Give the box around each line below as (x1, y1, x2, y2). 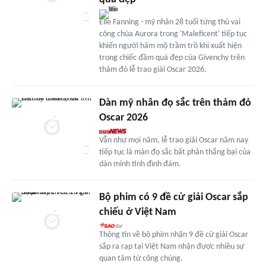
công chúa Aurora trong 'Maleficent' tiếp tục (99, 29, 247, 39)
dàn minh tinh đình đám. (99, 159, 181, 169)
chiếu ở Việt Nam (99, 206, 176, 218)
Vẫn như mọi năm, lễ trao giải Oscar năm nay (99, 135, 248, 145)
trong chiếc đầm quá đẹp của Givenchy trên (99, 53, 245, 62)
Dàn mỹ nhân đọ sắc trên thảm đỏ (99, 97, 251, 109)
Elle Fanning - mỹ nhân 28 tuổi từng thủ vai (99, 17, 240, 27)
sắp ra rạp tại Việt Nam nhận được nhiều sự (99, 242, 244, 251)
